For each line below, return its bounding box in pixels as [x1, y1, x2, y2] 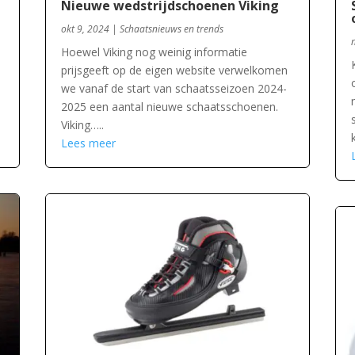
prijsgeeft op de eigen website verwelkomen [61, 62, 288, 78]
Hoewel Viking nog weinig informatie [61, 44, 248, 59]
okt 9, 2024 [61, 21, 110, 36]
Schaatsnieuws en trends [120, 21, 224, 36]
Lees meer [61, 135, 116, 151]
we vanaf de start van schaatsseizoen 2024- [61, 80, 288, 96]
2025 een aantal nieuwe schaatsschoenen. [61, 98, 279, 114]
